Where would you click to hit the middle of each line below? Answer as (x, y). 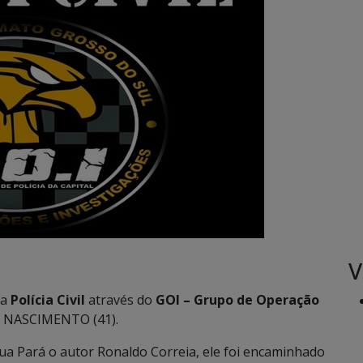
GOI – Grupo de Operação (237, 300)
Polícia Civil (48, 300)
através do (120, 300)
